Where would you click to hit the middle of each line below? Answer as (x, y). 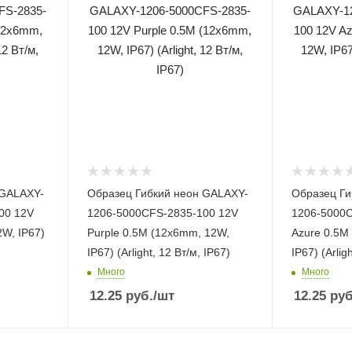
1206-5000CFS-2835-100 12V (162, 213)
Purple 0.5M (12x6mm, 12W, (158, 232)
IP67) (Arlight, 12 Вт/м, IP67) (158, 252)
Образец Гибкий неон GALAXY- (167, 193)
